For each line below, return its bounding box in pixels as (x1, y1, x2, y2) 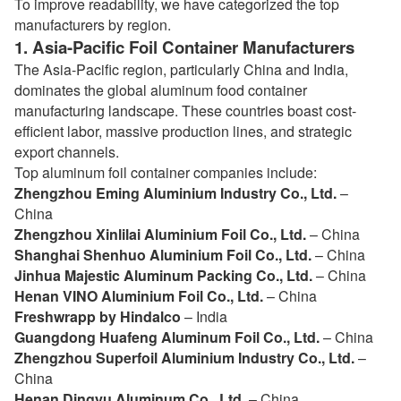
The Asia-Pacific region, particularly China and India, (14, 59, 348, 80)
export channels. (14, 141, 119, 162)
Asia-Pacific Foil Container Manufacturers (32, 35, 354, 59)
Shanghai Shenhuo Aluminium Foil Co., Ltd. (14, 244, 311, 265)
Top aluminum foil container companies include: (14, 162, 317, 183)
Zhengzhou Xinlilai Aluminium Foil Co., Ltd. (14, 224, 306, 244)
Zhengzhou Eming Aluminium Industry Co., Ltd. (14, 183, 337, 203)
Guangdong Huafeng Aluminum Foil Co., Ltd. (14, 327, 320, 347)
